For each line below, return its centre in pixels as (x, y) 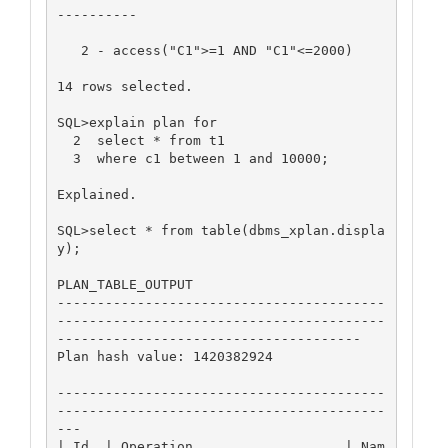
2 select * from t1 (64, 140)
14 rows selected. (124, 86)
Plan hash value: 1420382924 (164, 356)
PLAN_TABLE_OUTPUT (124, 284)
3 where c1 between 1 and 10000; (64, 158)
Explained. (96, 194)
